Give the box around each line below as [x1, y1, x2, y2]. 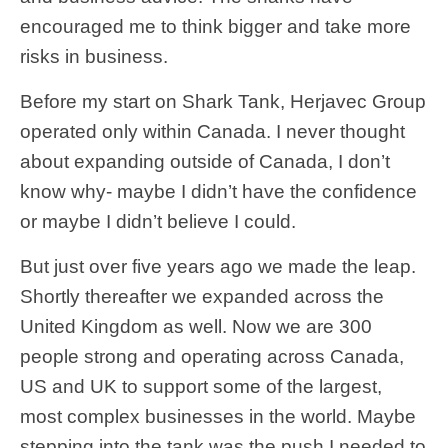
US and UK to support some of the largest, [20, 375, 382, 397]
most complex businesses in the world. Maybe [20, 405, 416, 427]
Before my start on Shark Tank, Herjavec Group [20, 90, 426, 112]
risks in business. [20, 45, 168, 67]
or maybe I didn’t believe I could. [20, 210, 296, 232]
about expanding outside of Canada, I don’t [20, 150, 390, 172]
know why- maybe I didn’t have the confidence [20, 180, 417, 202]
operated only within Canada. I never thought [20, 120, 405, 142]
